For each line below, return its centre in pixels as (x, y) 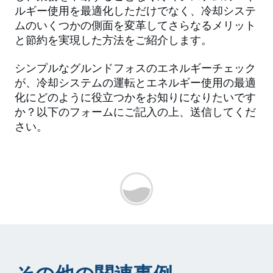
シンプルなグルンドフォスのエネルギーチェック (135, 68)
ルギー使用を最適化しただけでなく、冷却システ (135, 11)
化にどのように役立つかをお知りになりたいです (135, 97)
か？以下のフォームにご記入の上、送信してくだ (135, 112)
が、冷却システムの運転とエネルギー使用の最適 (135, 83)
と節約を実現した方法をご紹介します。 (113, 40)
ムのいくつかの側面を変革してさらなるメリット (135, 26)
